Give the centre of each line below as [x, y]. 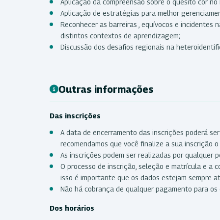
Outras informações [106, 89]
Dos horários [73, 208]
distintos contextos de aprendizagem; [120, 35]
